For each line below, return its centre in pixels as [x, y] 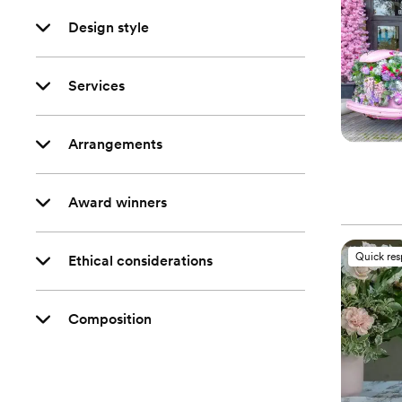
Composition [110, 319]
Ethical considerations [140, 261]
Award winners [118, 202]
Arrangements [115, 144]
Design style [109, 27]
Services [96, 86]
